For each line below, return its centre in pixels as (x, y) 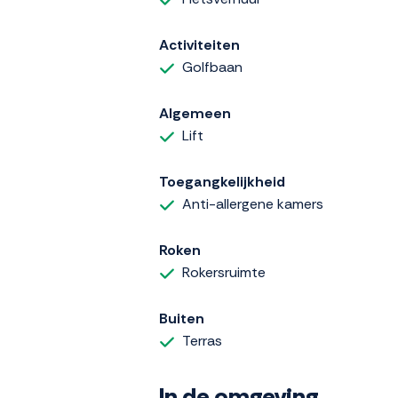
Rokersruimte (224, 272)
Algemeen (195, 113)
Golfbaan (212, 67)
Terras (202, 340)
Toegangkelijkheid (222, 181)
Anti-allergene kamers (253, 203)
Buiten (182, 318)
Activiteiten (199, 44)
